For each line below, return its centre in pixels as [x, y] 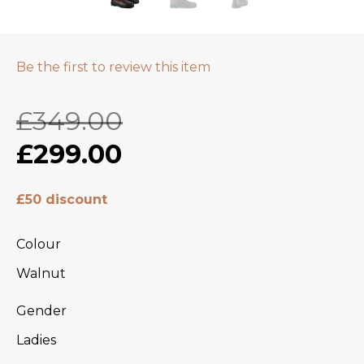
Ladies [36, 340]
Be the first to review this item [113, 67]
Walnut [41, 273]
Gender [41, 310]
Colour [39, 244]
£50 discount [62, 200]
